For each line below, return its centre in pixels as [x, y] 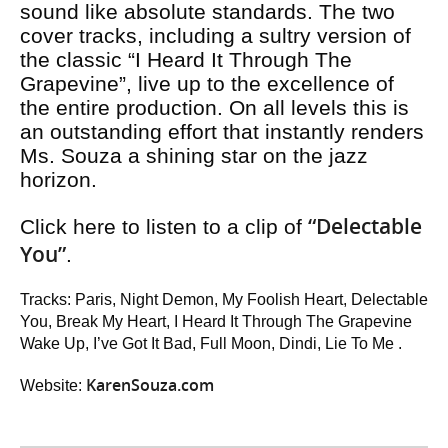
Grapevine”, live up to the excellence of [207, 83]
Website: [53, 385]
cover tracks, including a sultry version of [215, 35]
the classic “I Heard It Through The [186, 59]
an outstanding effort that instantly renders [222, 131]
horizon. [58, 179]
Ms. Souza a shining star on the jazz [194, 155]
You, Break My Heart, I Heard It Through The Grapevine [216, 321]
